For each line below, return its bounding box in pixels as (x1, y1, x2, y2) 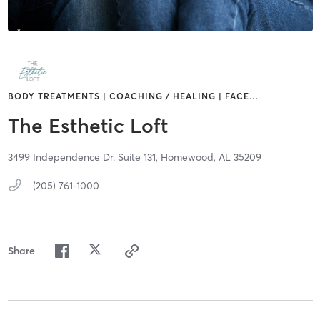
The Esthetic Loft (7, 114, 168, 139)
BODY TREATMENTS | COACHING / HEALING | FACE (7, 91, 249, 102)
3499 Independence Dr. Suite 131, (7, 151, 161, 164)
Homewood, (160, 151, 219, 164)
